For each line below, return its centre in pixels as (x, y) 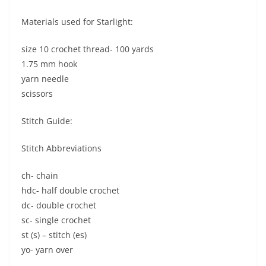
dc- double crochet (59, 205)
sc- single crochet (56, 220)
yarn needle (45, 79)
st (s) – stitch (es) (54, 235)
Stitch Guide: (47, 121)
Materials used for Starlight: (77, 22)
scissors (37, 94)
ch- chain (40, 176)
